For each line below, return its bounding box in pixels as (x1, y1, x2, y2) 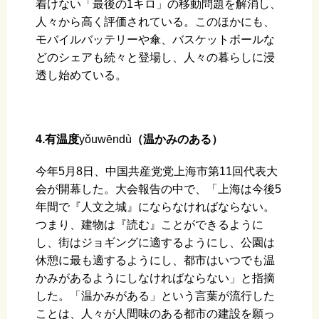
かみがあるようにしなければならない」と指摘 (36, 272, 275, 285)
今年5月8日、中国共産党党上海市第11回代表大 (36, 165, 278, 178)
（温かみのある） (132, 133, 223, 146)
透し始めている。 (36, 69, 127, 82)
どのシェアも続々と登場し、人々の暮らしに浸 (36, 51, 275, 64)
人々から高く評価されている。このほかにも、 (36, 16, 275, 28)
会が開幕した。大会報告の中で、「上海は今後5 (36, 183, 281, 196)
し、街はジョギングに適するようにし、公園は (36, 236, 275, 249)
